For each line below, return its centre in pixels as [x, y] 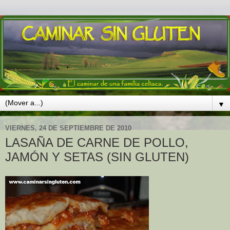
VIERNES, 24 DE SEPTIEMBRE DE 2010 [68, 128]
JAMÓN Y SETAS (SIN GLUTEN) [97, 157]
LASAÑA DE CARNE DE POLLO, [97, 142]
